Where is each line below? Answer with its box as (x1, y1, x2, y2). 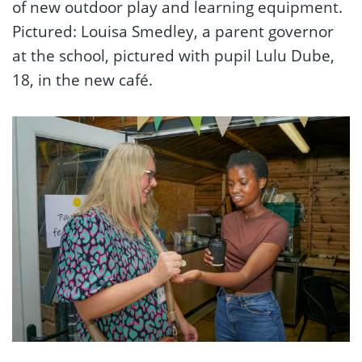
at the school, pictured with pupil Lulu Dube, (12, 45, 335, 66)
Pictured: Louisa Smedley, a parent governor (12, 21, 334, 42)
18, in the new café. (12, 69, 153, 90)
